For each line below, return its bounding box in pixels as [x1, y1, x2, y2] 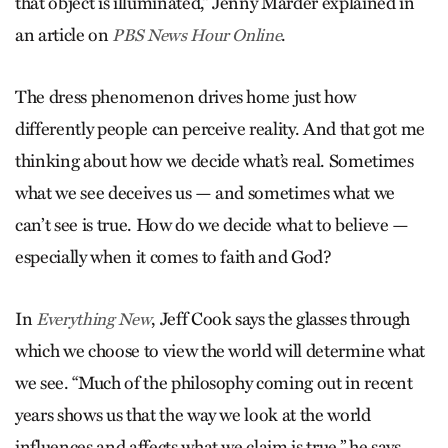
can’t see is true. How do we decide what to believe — [15, 213, 409, 236]
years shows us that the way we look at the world [15, 403, 371, 426]
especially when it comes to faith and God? [15, 245, 332, 268]
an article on [15, 23, 113, 46]
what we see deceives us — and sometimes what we [15, 181, 396, 204]
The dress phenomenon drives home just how [15, 85, 357, 108]
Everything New [35, 308, 152, 330]
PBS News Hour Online [112, 24, 282, 46]
